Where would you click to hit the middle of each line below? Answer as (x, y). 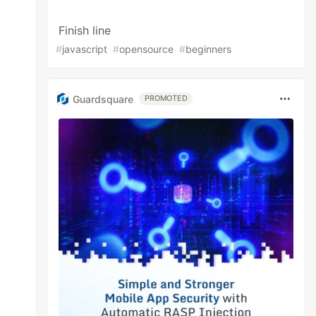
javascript (85, 49)
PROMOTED (166, 98)
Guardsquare (103, 99)
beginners (209, 49)
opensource (147, 49)
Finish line (85, 30)
